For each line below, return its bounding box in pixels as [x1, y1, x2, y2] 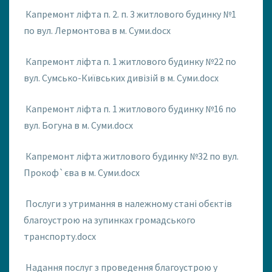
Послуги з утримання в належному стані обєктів [25, 197, 232, 210]
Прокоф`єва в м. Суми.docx [24, 166, 140, 179]
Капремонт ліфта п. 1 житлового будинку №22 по [25, 55, 236, 68]
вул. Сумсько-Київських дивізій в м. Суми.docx [24, 72, 219, 84]
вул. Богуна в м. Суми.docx [24, 119, 133, 132]
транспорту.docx [24, 230, 96, 243]
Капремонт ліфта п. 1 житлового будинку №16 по [25, 103, 236, 115]
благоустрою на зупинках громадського [24, 214, 195, 226]
